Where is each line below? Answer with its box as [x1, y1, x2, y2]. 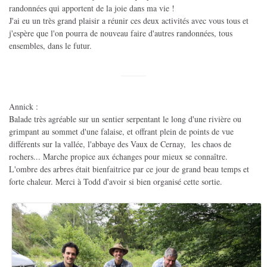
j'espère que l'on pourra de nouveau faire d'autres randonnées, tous [9, 27, 232, 39]
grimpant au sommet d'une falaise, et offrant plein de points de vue [9, 125, 234, 137]
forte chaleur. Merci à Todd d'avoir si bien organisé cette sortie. [9, 175, 225, 187]
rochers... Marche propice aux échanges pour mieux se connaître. [9, 150, 228, 162]
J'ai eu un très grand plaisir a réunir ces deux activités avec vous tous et [9, 14, 249, 26]
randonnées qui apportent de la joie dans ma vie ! [9, 2, 175, 14]
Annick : [9, 100, 38, 112]
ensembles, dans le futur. [9, 39, 92, 51]
